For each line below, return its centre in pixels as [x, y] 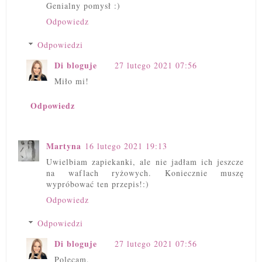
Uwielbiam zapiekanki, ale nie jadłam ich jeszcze [145, 161]
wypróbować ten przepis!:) [98, 184]
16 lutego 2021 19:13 [126, 146]
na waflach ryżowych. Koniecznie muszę [145, 173]
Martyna [64, 146]
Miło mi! [72, 81]
